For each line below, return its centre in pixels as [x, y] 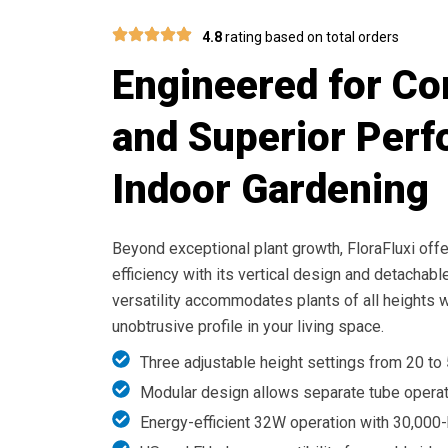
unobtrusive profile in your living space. [248, 327]
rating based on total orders [310, 36]
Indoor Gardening [270, 190]
